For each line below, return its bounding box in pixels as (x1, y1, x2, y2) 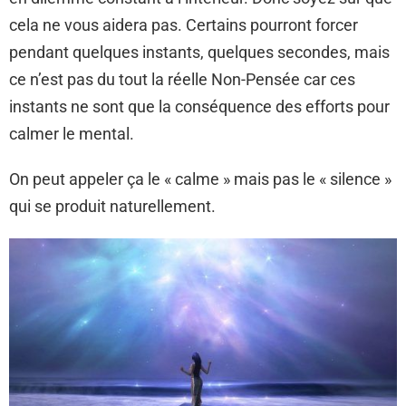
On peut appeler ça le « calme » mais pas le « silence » (9, 169, 391, 188)
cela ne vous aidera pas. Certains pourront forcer (9, 15, 358, 34)
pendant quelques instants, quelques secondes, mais (9, 43, 390, 62)
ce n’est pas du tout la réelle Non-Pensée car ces (9, 70, 355, 89)
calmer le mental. (9, 124, 134, 143)
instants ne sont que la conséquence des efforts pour (9, 97, 390, 116)
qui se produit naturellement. (9, 197, 216, 216)
